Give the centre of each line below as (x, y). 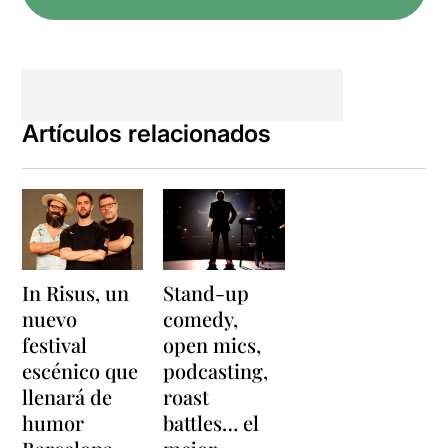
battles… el (211, 422)
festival (55, 344)
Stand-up (206, 292)
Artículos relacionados (147, 134)
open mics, (212, 344)
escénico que (80, 370)
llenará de (67, 396)
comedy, (201, 318)
